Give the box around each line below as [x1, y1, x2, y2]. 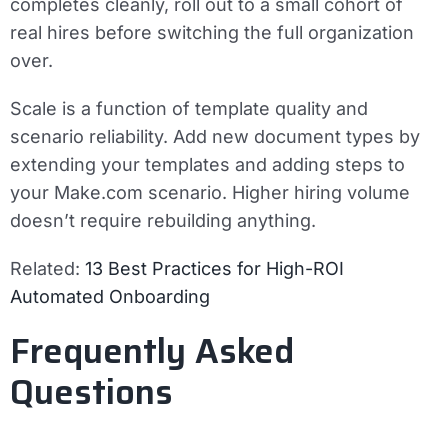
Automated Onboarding [10, 286, 210, 308]
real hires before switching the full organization [10, 22, 414, 44]
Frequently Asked [10, 324, 294, 379]
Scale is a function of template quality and [10, 98, 368, 120]
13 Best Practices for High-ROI [85, 258, 344, 280]
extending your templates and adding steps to [10, 154, 405, 176]
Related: [10, 258, 85, 280]
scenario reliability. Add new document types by [10, 126, 420, 148]
